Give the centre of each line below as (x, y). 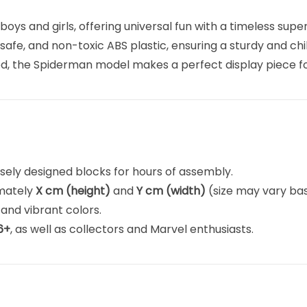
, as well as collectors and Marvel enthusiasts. (132, 229)
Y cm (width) (171, 191)
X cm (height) (73, 191)
